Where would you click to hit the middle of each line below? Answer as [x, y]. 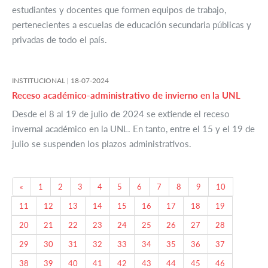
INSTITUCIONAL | [41, 81]
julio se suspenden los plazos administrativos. [102, 144]
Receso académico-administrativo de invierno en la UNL [126, 95]
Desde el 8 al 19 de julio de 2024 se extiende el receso [121, 114]
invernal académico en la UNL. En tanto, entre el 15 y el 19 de [133, 129]
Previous [38, 186]
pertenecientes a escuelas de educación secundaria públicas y [132, 25]
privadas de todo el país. [60, 40]
